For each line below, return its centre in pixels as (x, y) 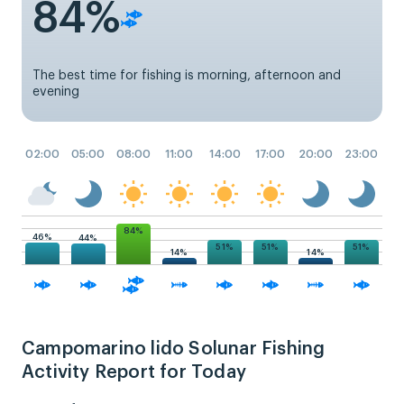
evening (56, 92)
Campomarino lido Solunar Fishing (174, 349)
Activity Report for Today (134, 372)
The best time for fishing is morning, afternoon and (187, 76)
